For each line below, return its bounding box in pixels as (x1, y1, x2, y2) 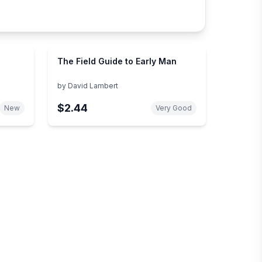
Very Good (156, 103, 192, 112)
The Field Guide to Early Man (57, 56, 177, 66)
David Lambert (68, 81, 118, 90)
